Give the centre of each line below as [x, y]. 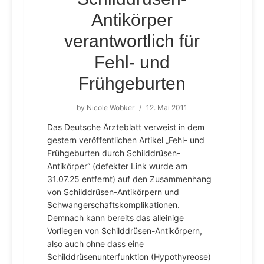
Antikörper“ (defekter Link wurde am [117, 166]
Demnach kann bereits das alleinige [115, 218]
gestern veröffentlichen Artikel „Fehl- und [126, 140]
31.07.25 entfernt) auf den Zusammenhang [129, 179]
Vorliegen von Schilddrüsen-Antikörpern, [125, 231]
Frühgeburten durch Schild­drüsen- [114, 153]
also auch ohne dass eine [95, 244]
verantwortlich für [132, 41]
